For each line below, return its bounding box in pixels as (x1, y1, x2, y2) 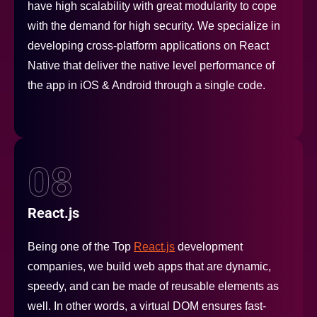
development (175, 241, 243, 253)
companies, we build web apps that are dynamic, (28, 260, 271, 273)
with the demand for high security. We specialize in (28, 20, 280, 33)
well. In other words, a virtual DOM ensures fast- (28, 300, 266, 313)
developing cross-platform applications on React (28, 40, 269, 52)
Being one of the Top (28, 241, 134, 253)
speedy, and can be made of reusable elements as (28, 280, 279, 293)
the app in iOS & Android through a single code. (28, 79, 265, 92)
